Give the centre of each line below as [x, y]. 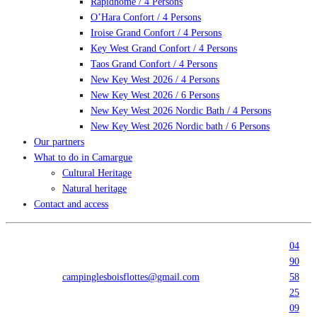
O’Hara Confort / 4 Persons [146, 17]
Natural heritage [94, 189]
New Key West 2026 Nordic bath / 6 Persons [180, 126]
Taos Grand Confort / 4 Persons [154, 64]
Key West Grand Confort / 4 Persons [164, 48]
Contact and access [71, 204]
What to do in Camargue [83, 157]
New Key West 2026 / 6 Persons [155, 95]
